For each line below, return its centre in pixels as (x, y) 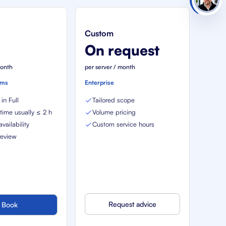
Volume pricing (114, 112)
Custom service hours (123, 124)
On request (122, 50)
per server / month (110, 67)
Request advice (132, 204)
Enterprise (99, 82)
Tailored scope (113, 100)
